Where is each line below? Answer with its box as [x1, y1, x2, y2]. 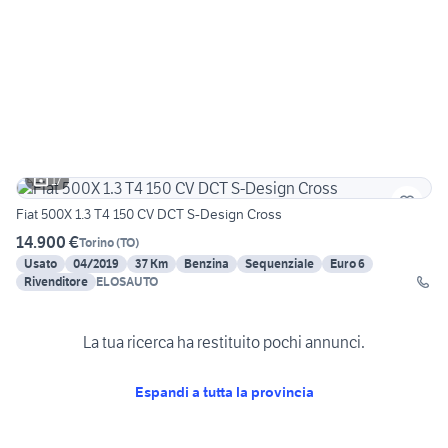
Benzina [184, 256, 229, 272]
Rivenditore [24, 274, 88, 290]
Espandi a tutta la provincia [134, 382, 314, 401]
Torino [79, 234, 114, 250]
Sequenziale [245, 256, 314, 272]
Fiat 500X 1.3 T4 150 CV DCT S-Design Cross [16, 205, 282, 224]
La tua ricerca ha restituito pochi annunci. [83, 331, 365, 352]
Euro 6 [330, 256, 365, 272]
